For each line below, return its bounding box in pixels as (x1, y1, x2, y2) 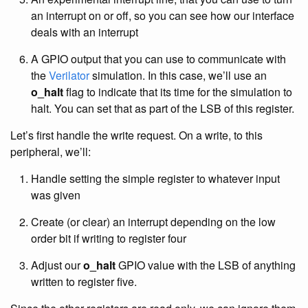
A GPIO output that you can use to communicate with (31, 51, 286, 67)
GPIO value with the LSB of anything (115, 257, 296, 273)
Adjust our (31, 257, 83, 273)
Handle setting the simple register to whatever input (31, 170, 280, 186)
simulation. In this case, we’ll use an (89, 67, 267, 83)
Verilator (49, 67, 89, 83)
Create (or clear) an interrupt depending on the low (31, 214, 276, 230)
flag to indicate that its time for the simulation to (63, 84, 292, 100)
